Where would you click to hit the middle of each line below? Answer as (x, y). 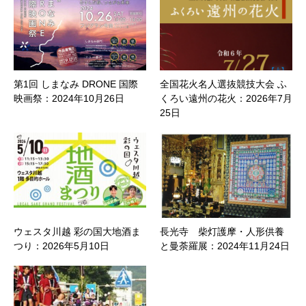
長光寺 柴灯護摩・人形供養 (222, 232)
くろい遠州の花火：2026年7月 (226, 99)
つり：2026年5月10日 (61, 246)
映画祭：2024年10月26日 (69, 99)
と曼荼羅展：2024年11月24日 (225, 246)
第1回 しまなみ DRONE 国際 (76, 84)
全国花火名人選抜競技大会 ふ (223, 84)
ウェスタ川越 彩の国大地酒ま (77, 232)
